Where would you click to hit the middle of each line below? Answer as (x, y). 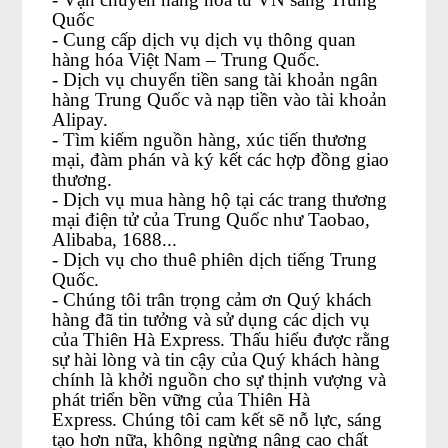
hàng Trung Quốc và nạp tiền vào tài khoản (220, 99)
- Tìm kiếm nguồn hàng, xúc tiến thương (210, 139)
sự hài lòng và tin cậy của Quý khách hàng (216, 359)
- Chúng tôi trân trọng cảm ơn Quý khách (212, 299)
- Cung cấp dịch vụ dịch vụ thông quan (204, 39)
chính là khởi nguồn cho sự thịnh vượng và (219, 379)
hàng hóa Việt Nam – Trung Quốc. (186, 59)
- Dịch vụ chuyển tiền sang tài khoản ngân (215, 79)
